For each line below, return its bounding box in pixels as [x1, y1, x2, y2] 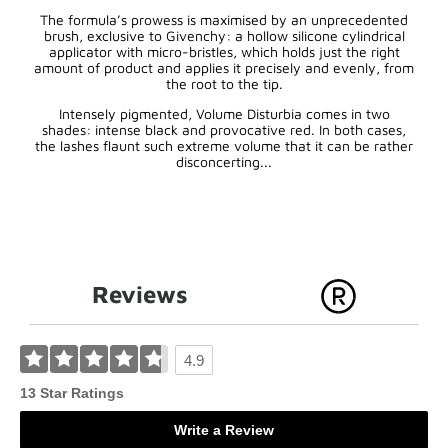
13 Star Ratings [20, 385, 124, 401]
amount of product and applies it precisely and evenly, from [34, 59, 414, 76]
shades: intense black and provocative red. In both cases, [42, 121, 406, 138]
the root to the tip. [165, 75, 283, 92]
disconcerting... [176, 153, 272, 170]
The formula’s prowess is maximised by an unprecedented [40, 11, 408, 28]
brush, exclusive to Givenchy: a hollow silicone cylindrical [43, 27, 405, 44]
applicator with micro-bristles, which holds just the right [48, 43, 400, 60]
